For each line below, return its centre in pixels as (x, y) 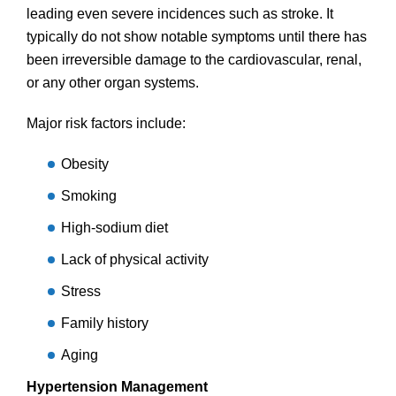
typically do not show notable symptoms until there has (197, 36)
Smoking (89, 195)
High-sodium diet (114, 227)
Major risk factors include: (106, 123)
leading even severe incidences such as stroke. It (180, 13)
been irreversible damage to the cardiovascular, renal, (194, 59)
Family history (105, 323)
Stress (81, 291)
